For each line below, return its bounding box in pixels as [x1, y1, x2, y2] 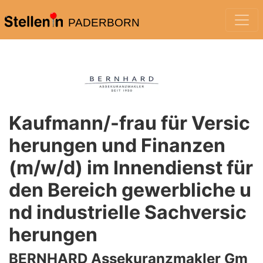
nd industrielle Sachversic [9, 201, 247, 224]
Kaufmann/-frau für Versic [9, 112, 250, 134]
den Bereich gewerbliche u [9, 178, 251, 201]
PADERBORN [68, 16, 140, 29]
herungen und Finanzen [9, 134, 225, 157]
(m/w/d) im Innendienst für [9, 156, 253, 179]
